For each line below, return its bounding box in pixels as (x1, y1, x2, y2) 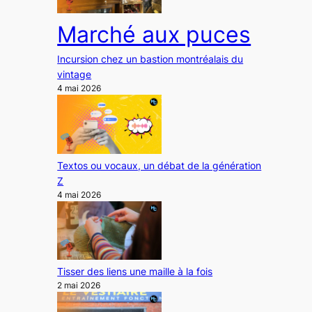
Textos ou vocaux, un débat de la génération (57, 159, 262, 171)
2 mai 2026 (57, 281, 101, 291)
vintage (57, 68, 92, 81)
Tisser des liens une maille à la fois (57, 265, 213, 278)
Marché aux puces (57, 21, 251, 49)
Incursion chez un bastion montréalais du (57, 53, 244, 65)
